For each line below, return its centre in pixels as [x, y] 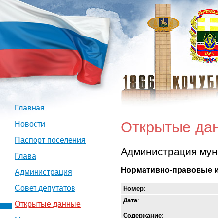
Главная [30, 108]
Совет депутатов [45, 188]
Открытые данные [48, 204]
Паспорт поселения [50, 140]
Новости [30, 124]
